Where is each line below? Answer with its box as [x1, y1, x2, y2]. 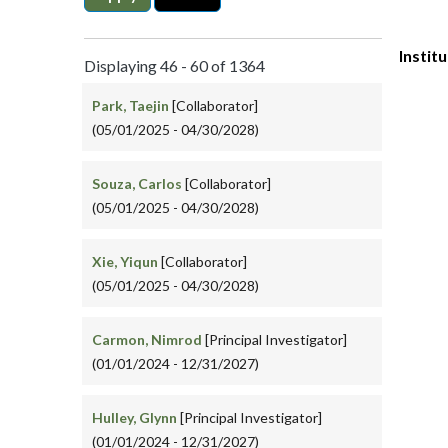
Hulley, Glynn [92, 409, 177, 426]
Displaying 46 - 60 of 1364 [84, 56, 265, 75]
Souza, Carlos [92, 175, 182, 192]
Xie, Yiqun [92, 253, 161, 270]
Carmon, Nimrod [92, 331, 205, 348]
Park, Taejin [92, 97, 169, 114]
